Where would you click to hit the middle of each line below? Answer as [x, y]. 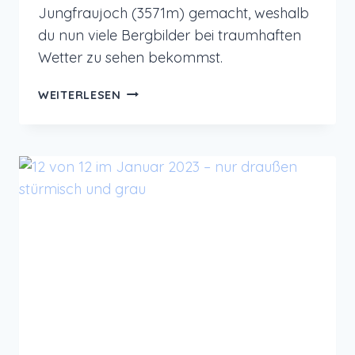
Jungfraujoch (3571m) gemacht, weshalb [174, 13]
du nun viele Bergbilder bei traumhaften [170, 35]
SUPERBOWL [158, 273]
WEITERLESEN [80, 95]
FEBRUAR [147, 164]
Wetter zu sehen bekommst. [130, 57]
